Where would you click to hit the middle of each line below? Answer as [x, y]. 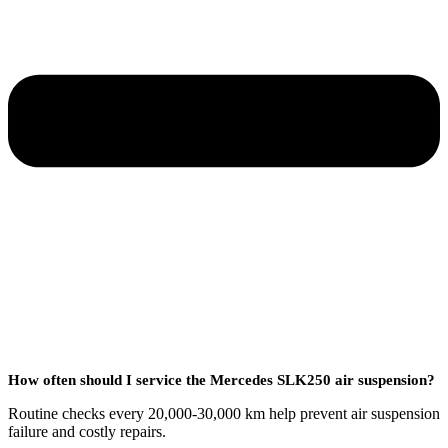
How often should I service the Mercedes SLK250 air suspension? [221, 379]
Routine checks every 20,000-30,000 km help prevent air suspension [224, 413]
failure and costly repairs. [87, 431]
